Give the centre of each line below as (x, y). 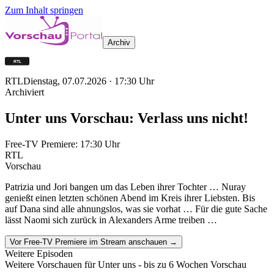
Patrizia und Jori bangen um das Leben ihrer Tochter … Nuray (125, 187)
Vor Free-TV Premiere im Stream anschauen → (94, 242)
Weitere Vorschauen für (51, 264)
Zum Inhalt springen (44, 10)
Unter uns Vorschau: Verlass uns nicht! (127, 118)
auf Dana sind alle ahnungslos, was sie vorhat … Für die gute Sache (136, 209)
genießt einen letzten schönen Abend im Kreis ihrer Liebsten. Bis (130, 198)
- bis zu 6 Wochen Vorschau (191, 264)
